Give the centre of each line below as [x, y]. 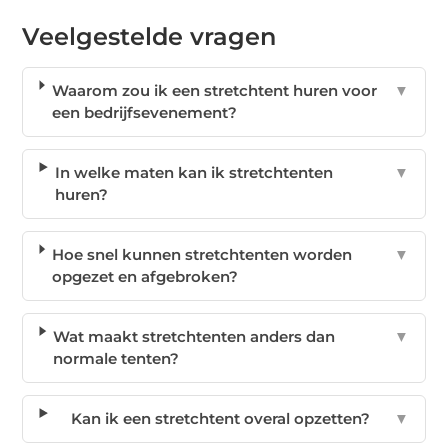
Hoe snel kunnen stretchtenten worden [202, 255]
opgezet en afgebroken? [145, 277]
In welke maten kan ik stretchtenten [194, 173]
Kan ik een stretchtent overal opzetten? [220, 419]
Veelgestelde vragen [149, 37]
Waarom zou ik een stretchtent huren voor [214, 91]
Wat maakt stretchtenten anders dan [194, 337]
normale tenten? [116, 359]
